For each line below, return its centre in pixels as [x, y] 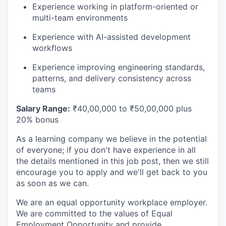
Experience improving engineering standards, [119, 67]
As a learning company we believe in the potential [111, 139]
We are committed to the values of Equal [94, 213]
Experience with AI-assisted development [111, 37]
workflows [52, 48]
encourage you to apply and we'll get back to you [112, 172]
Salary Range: [43, 108]
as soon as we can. [52, 183]
